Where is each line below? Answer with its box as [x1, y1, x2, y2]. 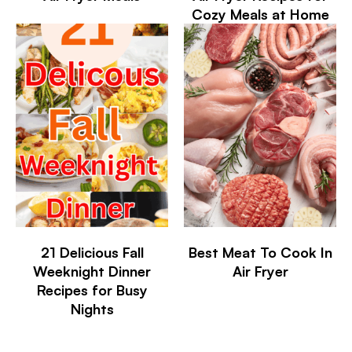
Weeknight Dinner [33, 262, 151, 280]
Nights [70, 300, 114, 318]
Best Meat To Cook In [188, 244, 332, 262]
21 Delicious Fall [40, 244, 144, 262]
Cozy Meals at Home [191, 5, 329, 24]
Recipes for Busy [36, 281, 148, 299]
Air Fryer [232, 262, 288, 280]
